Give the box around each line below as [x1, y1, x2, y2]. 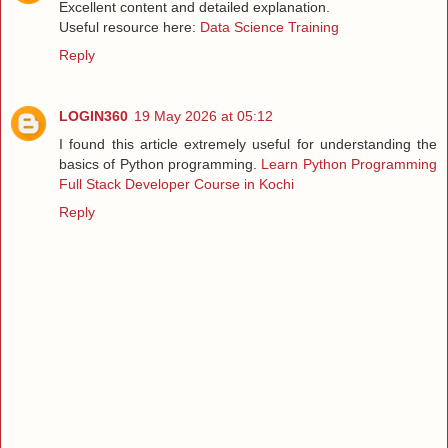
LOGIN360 [59, 108, 128, 125]
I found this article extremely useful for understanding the [59, 136, 437, 153]
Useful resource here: [59, 18, 200, 35]
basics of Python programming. [59, 156, 262, 173]
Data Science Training [200, 18, 339, 35]
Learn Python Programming [261, 156, 438, 173]
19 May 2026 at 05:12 [134, 108, 273, 125]
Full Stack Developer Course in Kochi [59, 176, 294, 193]
